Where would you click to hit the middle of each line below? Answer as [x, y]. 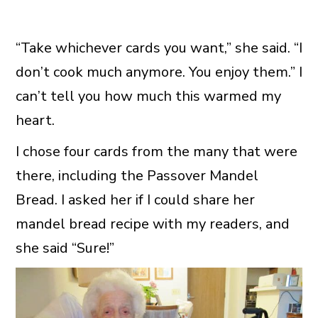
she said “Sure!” [65, 248]
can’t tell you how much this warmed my [148, 96]
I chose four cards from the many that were [156, 151]
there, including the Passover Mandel [137, 175]
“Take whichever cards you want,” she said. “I [159, 48]
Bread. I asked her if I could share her [135, 199]
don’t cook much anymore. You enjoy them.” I [159, 72]
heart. [35, 120]
